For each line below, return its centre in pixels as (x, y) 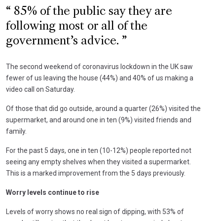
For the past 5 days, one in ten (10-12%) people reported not (99, 150)
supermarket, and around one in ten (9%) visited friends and (99, 120)
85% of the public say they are (92, 12)
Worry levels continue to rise (53, 192)
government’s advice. (64, 41)
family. (16, 131)
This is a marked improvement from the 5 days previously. (96, 173)
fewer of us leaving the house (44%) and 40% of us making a (100, 78)
